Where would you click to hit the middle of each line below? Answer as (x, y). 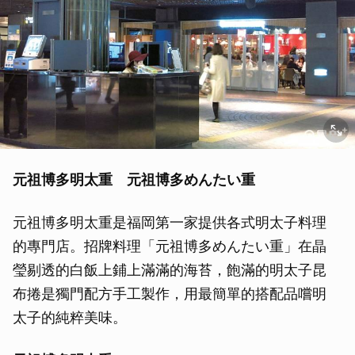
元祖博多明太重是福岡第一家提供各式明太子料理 (170, 222)
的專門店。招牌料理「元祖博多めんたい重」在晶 (170, 246)
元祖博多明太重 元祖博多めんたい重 (134, 179)
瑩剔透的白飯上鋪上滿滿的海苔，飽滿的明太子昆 (170, 269)
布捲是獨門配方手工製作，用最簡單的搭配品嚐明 (170, 293)
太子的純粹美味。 (70, 317)
